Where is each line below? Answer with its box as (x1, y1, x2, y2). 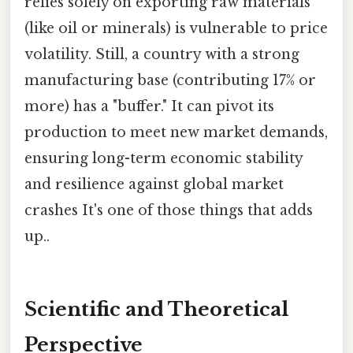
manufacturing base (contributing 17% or (24, 71, 316, 89)
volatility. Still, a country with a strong (24, 45, 299, 63)
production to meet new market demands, (24, 123, 328, 141)
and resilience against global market (24, 175, 284, 193)
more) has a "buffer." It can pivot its (24, 97, 274, 115)
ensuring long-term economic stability (24, 149, 303, 167)
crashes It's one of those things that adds (24, 201, 313, 219)
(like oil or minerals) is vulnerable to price (24, 19, 328, 37)
